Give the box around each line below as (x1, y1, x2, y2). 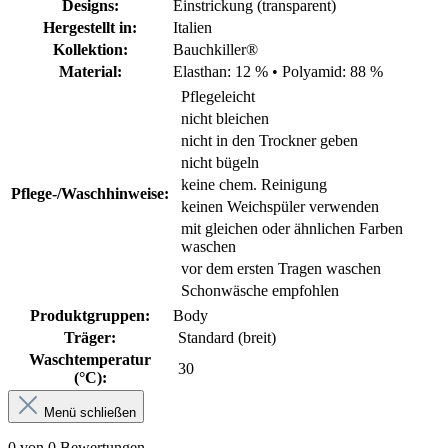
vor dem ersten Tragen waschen (181, 260, 381, 278)
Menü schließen (44, 405, 136, 421)
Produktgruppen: (30, 307, 150, 325)
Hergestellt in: (43, 19, 137, 37)
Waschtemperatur (29, 351, 151, 369)
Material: (58, 63, 122, 81)
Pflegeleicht (181, 88, 255, 106)
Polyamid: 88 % (278, 63, 383, 81)
